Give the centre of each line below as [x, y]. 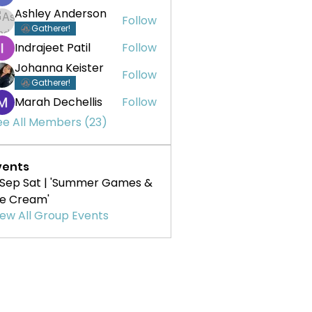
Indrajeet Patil [53, 48]
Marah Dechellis [58, 102]
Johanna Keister [59, 68]
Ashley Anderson [61, 14]
